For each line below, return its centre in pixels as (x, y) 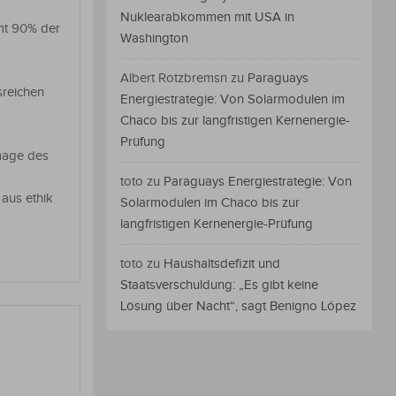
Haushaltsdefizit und (222, 264)
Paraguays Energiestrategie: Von (258, 182)
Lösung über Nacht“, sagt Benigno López (238, 307)
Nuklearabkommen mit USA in (207, 18)
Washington (154, 39)
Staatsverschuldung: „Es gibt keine (219, 286)
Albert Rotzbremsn (174, 79)
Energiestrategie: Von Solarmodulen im (232, 100)
